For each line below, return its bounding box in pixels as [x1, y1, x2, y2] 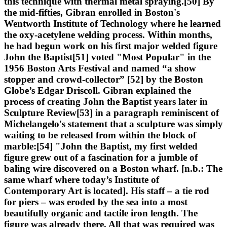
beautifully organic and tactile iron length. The [4, 207, 198, 218]
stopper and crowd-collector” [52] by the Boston [4, 73, 203, 85]
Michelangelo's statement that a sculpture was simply [4, 118, 223, 129]
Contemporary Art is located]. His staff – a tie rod [4, 185, 209, 196]
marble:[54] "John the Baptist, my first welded [4, 140, 198, 152]
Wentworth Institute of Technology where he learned [4, 18, 221, 29]
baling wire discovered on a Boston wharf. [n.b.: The [4, 163, 222, 174]
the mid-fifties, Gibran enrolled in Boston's [4, 7, 180, 18]
